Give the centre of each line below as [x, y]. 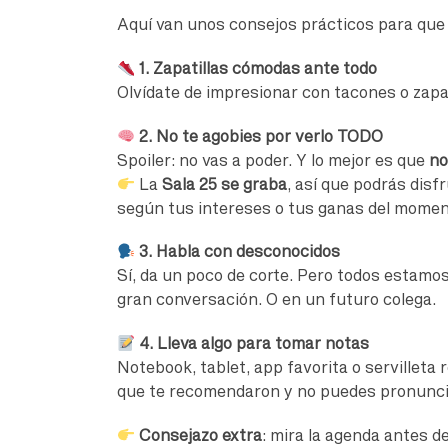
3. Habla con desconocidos [239, 251]
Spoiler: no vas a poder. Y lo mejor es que [273, 159]
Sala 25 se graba [224, 183]
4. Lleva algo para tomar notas [253, 343]
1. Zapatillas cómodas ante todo [257, 68]
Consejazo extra [200, 434]
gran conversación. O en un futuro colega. [276, 299]
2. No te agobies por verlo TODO [260, 135]
